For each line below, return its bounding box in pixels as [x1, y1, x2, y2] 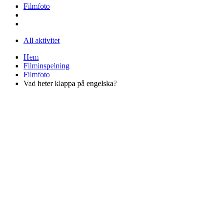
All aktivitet [23, 36, 60, 44]
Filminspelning [23, 61, 69, 70]
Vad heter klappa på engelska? [23, 79, 117, 88]
